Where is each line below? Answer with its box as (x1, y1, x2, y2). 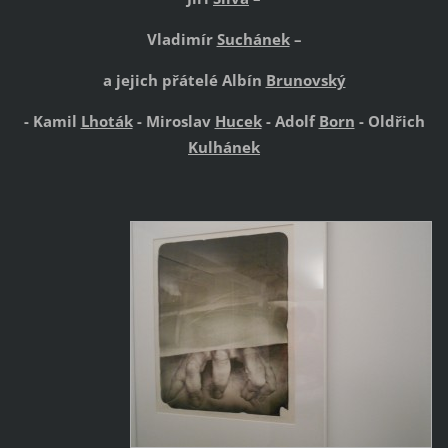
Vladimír (146, 29, 217, 50)
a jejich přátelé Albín (102, 70, 266, 91)
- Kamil (23, 111, 81, 131)
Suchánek (216, 29, 290, 50)
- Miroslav (132, 111, 215, 131)
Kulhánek (188, 137, 260, 157)
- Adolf (261, 111, 319, 131)
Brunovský (265, 70, 346, 91)
